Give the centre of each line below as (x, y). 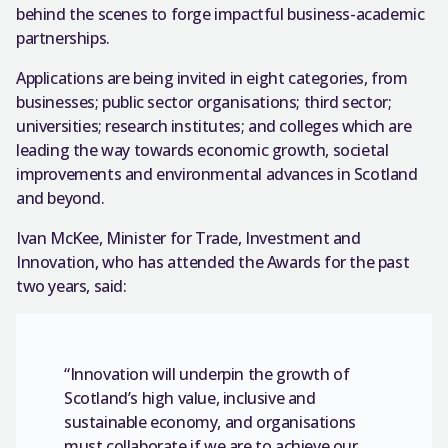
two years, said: (71, 286)
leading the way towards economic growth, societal (202, 150)
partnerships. (63, 38)
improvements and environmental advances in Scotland (217, 174)
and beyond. (60, 198)
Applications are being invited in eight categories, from (212, 78)
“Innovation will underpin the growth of (207, 374)
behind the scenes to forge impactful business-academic (220, 14)
